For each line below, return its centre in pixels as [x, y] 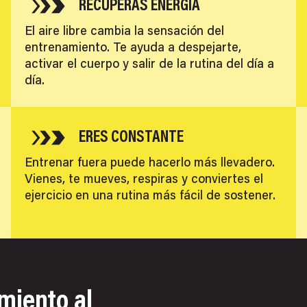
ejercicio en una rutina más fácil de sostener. [150, 196]
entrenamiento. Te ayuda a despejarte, [133, 48]
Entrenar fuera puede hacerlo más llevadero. [149, 163]
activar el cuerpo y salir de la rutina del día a [149, 65]
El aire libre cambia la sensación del [124, 32]
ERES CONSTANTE [132, 137]
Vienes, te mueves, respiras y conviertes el [144, 180]
